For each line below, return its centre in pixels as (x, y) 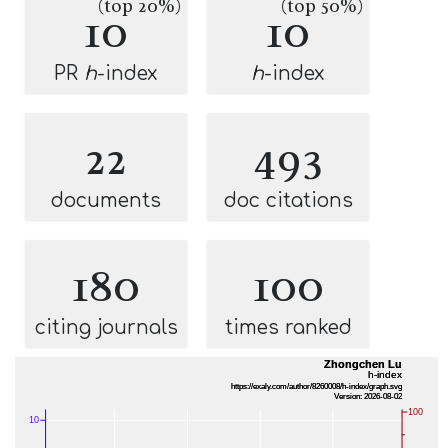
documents (106, 200)
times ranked (288, 327)
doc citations (288, 200)
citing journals (106, 327)
